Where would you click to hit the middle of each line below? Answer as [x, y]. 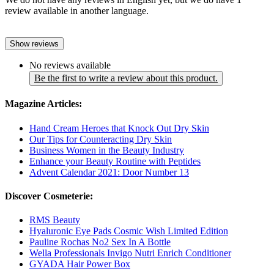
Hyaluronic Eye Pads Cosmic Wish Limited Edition [129, 231]
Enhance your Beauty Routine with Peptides [115, 161]
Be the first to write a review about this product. [126, 78]
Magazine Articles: [43, 104]
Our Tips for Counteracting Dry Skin [101, 139]
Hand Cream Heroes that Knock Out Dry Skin [119, 128]
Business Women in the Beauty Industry [107, 150]
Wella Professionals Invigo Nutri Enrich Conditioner [130, 253]
